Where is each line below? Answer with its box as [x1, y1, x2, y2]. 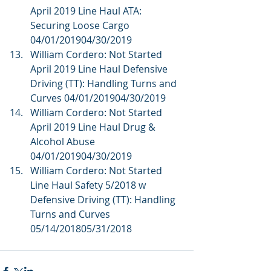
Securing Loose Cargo [30, 19, 132, 32]
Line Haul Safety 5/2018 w [30, 178, 148, 192]
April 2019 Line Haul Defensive [30, 62, 170, 76]
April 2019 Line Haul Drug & [30, 120, 158, 134]
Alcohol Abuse [30, 135, 97, 148]
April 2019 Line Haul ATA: [30, 4, 144, 18]
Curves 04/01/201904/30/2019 [30, 91, 171, 105]
